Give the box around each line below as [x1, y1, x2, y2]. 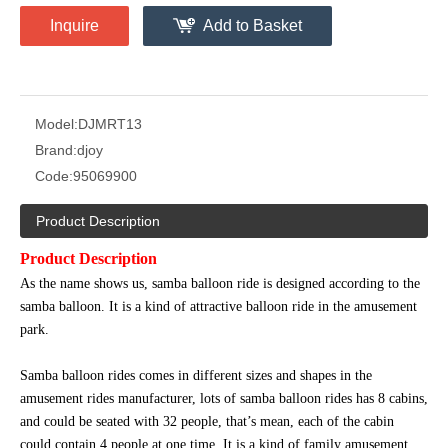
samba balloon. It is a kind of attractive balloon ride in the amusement [20, 299, 417, 315]
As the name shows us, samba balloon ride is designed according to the [20, 276, 420, 292]
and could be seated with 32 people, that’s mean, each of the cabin [20, 414, 394, 430]
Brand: [35, 142, 77, 159]
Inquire [50, 17, 99, 35]
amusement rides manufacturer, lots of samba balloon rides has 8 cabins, [20, 391, 428, 407]
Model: [35, 116, 78, 133]
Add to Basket [203, 17, 302, 35]
